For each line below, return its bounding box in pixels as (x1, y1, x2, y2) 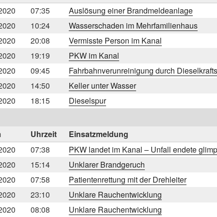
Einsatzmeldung (69, 128, 128, 139)
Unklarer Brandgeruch (69, 158, 145, 170)
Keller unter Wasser (69, 79, 136, 91)
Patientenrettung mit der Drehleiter (69, 173, 186, 185)
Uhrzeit (31, 128, 57, 139)
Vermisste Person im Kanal (69, 34, 162, 46)
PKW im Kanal (69, 49, 119, 61)
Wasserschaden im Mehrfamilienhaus (69, 19, 198, 31)
